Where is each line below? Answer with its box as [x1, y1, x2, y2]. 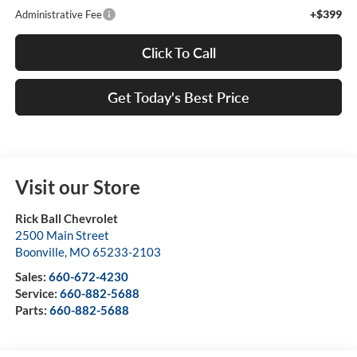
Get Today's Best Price [108, 88, 249, 107]
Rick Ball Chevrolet [14, 211, 118, 226]
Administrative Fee [14, 8, 102, 22]
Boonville [14, 245, 65, 260]
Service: [14, 286, 60, 301]
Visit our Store [14, 175, 140, 199]
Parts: [14, 303, 49, 318]
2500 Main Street [14, 228, 109, 243]
